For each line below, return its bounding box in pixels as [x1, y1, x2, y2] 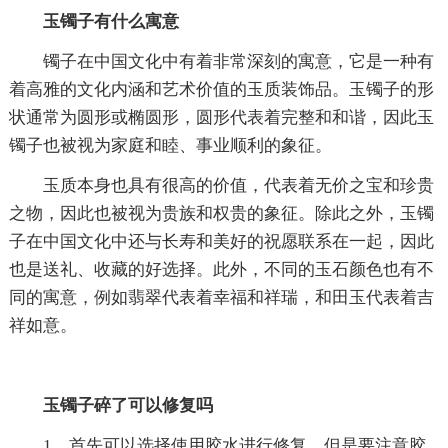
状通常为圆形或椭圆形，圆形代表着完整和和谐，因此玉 [8, 107, 434, 127]
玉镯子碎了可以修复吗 [42, 395, 213, 415]
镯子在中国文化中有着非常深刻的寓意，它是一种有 [42, 51, 434, 71]
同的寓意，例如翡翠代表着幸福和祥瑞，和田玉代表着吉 [8, 287, 434, 307]
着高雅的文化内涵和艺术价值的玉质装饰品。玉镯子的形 [8, 79, 434, 99]
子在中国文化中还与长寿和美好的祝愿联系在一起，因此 [8, 231, 434, 251]
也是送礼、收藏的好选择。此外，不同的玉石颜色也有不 [8, 259, 434, 279]
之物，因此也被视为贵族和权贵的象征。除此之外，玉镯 [8, 203, 434, 223]
